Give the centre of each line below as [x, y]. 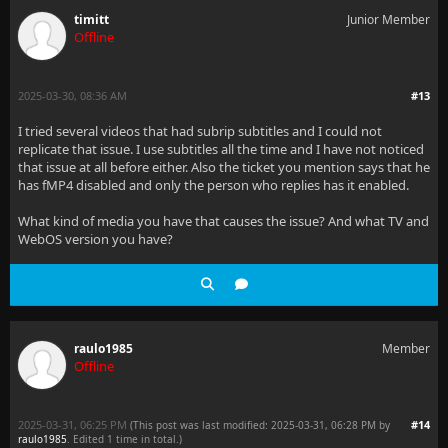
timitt [91, 19]
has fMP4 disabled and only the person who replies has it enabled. [213, 185]
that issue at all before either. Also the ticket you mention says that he [224, 167]
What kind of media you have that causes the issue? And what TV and [223, 221]
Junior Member [388, 19]
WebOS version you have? [95, 239]
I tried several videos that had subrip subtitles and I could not [200, 131]
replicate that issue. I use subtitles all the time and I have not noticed [221, 149]
